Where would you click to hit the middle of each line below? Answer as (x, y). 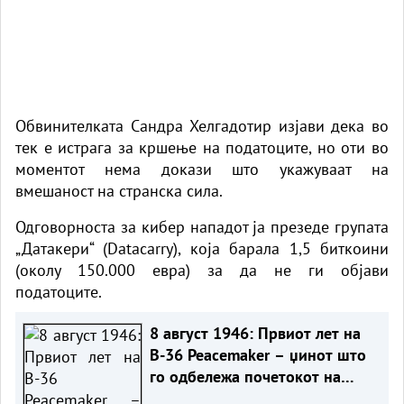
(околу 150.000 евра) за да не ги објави (202, 270)
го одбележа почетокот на (245, 376)
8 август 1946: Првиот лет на (255, 333)
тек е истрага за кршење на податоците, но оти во (202, 147)
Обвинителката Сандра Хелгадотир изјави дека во (202, 125)
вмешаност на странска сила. (119, 190)
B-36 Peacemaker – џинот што (257, 354)
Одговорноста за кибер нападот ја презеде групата (202, 226)
